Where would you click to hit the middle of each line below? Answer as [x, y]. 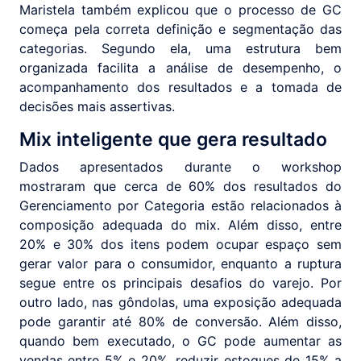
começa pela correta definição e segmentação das [180, 29]
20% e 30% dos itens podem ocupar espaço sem [180, 245]
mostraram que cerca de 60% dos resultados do [180, 187]
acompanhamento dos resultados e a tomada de [180, 87]
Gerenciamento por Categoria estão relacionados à [180, 206]
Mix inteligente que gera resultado [173, 140]
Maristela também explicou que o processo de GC [180, 10]
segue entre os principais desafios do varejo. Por [180, 283]
